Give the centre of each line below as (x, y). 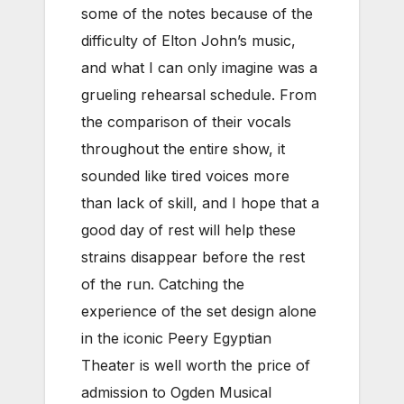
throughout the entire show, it (183, 149)
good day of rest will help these (188, 230)
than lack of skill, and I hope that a (200, 203)
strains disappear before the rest (193, 257)
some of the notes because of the (197, 14)
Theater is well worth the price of (196, 366)
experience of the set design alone (199, 312)
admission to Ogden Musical (176, 393)
